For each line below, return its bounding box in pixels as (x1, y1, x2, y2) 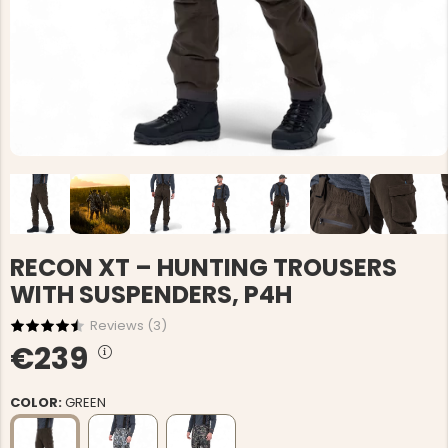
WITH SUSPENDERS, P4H (10, 278, 292, 311)
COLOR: (10, 393, 65, 412)
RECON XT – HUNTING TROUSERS (10, 251, 397, 284)
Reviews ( (90, 316, 153, 335)
